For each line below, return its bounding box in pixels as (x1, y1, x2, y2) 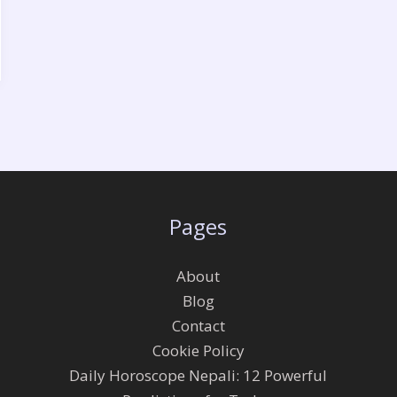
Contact (171, 315, 225, 336)
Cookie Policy (152, 339, 245, 361)
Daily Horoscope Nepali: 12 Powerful (69, 364, 328, 385)
